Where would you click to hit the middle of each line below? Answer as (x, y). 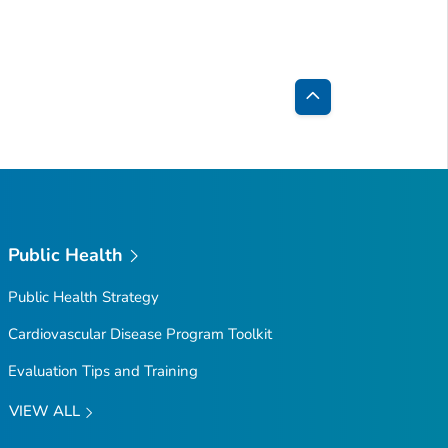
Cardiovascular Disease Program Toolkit (139, 334)
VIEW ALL (46, 411)
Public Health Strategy (83, 297)
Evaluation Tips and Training (102, 371)
